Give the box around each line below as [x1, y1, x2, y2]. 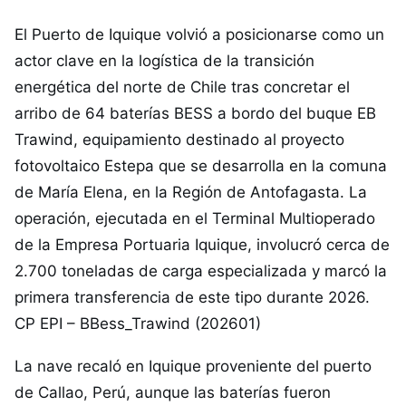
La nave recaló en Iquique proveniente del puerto [14, 357, 372, 375]
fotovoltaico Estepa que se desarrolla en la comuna [14, 157, 387, 175]
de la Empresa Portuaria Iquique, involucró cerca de [14, 236, 390, 254]
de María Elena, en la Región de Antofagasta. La [14, 183, 367, 201]
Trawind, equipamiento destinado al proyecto [14, 130, 344, 149]
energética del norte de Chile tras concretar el [14, 78, 350, 96]
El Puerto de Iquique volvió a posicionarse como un [14, 25, 384, 43]
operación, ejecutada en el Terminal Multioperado [14, 209, 375, 227]
